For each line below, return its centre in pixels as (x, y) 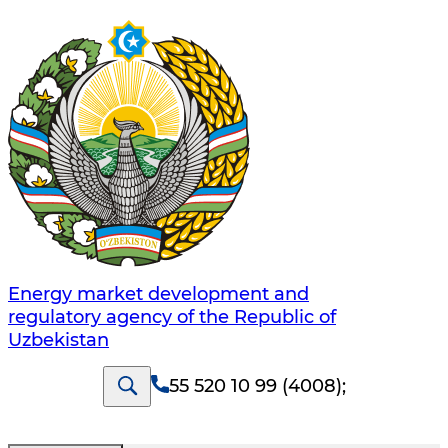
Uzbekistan (58, 340)
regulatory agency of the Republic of (172, 317)
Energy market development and (158, 294)
